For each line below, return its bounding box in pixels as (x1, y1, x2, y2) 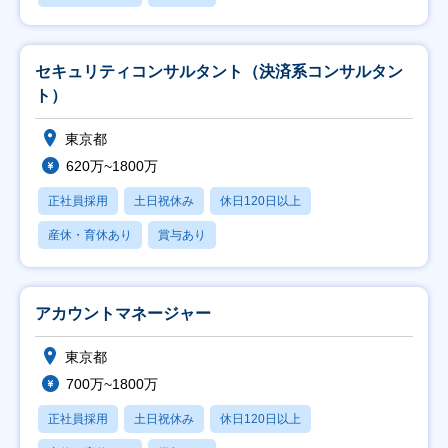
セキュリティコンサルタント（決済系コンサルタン (35, 63, 403, 80)
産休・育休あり (48, 228, 132, 242)
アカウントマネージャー (35, 305, 211, 322)
